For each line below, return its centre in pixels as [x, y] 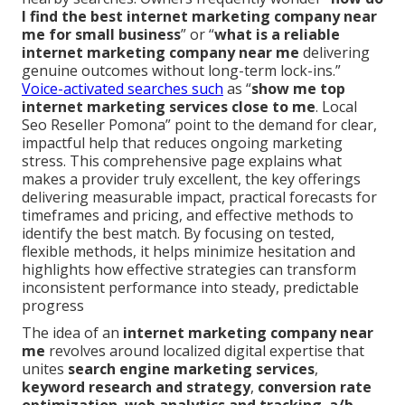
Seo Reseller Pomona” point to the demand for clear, [199, 125]
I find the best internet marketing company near [199, 17]
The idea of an [72, 333]
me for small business [101, 35]
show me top [298, 89]
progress [53, 306]
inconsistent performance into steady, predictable [190, 288]
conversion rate [315, 387]
